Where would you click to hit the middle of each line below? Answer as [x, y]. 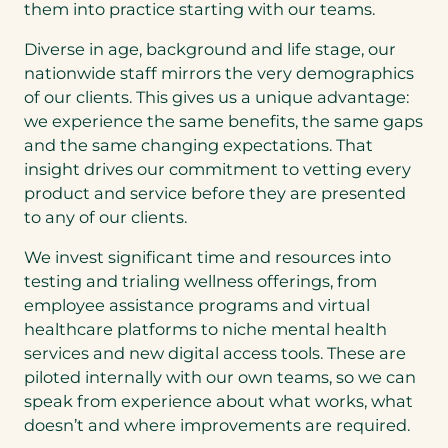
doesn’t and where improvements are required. [219, 425]
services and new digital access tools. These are [215, 353]
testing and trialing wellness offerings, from [200, 281]
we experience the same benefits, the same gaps [223, 120]
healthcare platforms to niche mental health [205, 329]
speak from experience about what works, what [218, 401]
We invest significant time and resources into [207, 257]
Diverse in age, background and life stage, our [210, 48]
